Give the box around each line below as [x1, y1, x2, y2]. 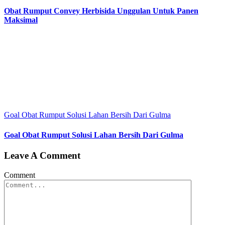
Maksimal [4, 16, 38, 25]
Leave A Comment [4, 150, 80, 161]
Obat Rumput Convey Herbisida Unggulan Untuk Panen [4, 7, 198, 16]
